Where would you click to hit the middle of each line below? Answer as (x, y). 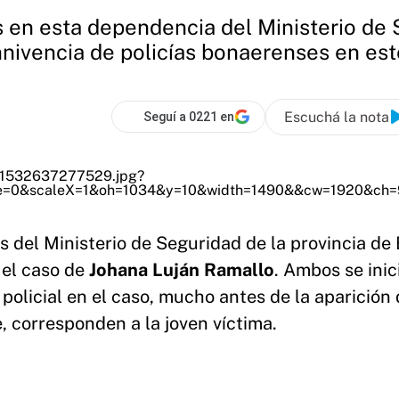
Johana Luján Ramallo (182, 270)
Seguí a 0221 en (189, 117)
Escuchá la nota (337, 117)
